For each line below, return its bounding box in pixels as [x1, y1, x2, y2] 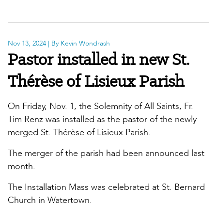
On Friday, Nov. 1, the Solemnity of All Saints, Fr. [8, 100, 193, 113]
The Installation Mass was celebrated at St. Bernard [8, 181, 205, 194]
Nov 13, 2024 [8, 39, 46, 48]
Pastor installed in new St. [8, 48, 189, 70]
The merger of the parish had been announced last [8, 147, 204, 160]
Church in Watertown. [8, 194, 92, 207]
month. [8, 160, 35, 173]
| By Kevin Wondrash [46, 39, 110, 48]
